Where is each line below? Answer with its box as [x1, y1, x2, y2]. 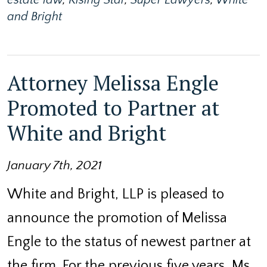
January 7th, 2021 [7, 158, 102, 173]
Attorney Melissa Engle [7, 69, 219, 97]
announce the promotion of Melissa [7, 210, 227, 226]
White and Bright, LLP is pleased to [7, 186, 224, 202]
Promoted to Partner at [7, 94, 219, 122]
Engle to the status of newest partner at [7, 234, 251, 250]
